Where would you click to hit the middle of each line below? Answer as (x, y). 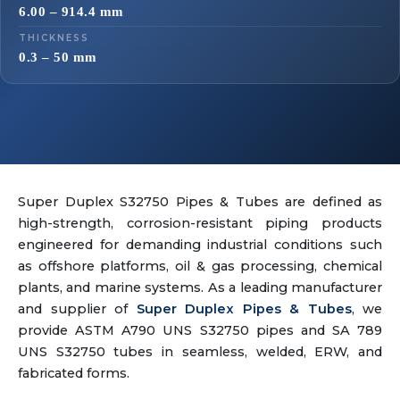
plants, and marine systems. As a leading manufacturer (200, 287)
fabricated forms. (74, 373)
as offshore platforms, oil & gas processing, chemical (200, 266)
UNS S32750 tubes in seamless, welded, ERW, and (200, 352)
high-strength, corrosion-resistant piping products (200, 223)
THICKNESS (54, 38)
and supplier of (77, 309)
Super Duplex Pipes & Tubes (244, 309)
